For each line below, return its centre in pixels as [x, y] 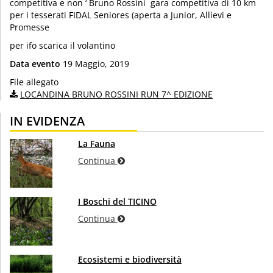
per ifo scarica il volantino [62, 46]
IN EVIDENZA [47, 121]
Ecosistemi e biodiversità [129, 260]
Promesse [30, 27]
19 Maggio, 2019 [95, 64]
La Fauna [96, 144]
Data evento [35, 64]
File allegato [34, 82]
